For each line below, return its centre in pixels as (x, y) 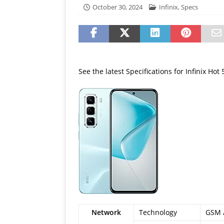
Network (106, 212)
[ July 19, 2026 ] (168, 6)
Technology (158, 212)
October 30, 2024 (117, 7)
